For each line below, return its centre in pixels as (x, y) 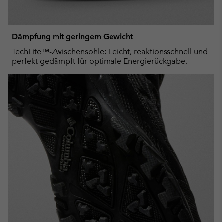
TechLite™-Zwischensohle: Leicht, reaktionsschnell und (110, 52)
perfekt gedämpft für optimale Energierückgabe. (100, 61)
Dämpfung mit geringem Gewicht (72, 37)
